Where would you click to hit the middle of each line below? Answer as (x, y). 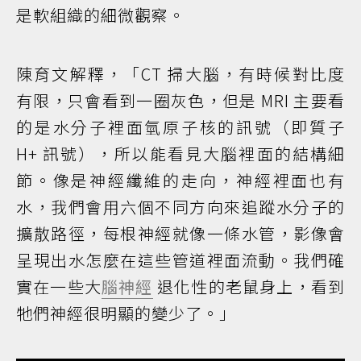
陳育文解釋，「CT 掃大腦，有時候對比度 (180, 74)
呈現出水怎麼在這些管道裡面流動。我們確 (180, 260)
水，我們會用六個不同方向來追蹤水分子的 (180, 207)
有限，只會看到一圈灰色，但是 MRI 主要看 (180, 101)
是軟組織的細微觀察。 (101, 15)
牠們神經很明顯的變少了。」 (126, 313)
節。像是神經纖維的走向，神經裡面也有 (180, 180)
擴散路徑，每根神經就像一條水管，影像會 (180, 234)
